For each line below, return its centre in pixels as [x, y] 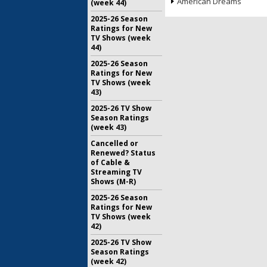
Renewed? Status [123, 153]
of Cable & [110, 162]
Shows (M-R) [113, 181]
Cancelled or [114, 143]
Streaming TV [116, 172]
